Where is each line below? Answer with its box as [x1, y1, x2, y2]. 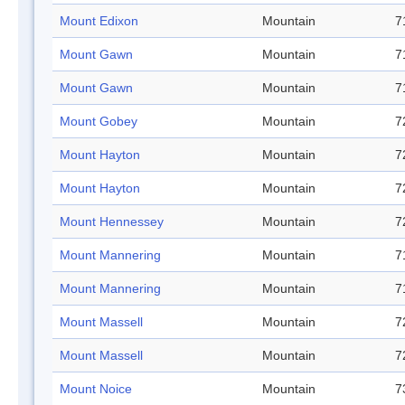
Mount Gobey [60, 114, 137, 129]
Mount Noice [60, 381, 132, 397]
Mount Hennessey [60, 214, 164, 230]
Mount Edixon [60, 14, 138, 29]
